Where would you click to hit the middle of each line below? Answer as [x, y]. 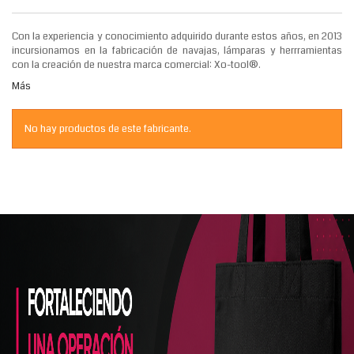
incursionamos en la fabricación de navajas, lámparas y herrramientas [177, 51]
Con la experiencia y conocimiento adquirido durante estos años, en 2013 [177, 36]
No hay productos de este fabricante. [108, 129]
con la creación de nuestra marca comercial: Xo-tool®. [137, 65]
